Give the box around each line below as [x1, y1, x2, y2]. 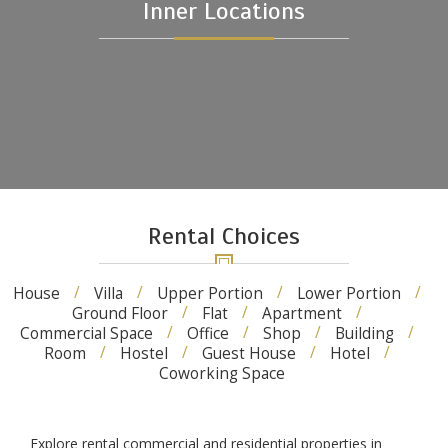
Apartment [261, 303, 342, 324]
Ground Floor [71, 303, 168, 324]
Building [334, 323, 394, 344]
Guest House [201, 343, 296, 364]
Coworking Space [158, 363, 285, 384]
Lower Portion [296, 283, 401, 304]
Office [186, 323, 229, 344]
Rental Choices [148, 221, 300, 251]
